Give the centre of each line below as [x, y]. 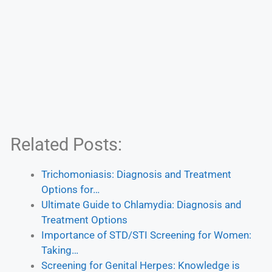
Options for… [70, 189]
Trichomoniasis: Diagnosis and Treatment [136, 174]
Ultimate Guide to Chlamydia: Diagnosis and [141, 204]
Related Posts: [66, 144]
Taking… [60, 250]
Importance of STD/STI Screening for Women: [146, 235]
